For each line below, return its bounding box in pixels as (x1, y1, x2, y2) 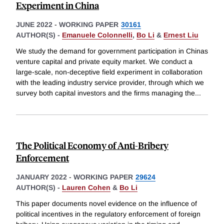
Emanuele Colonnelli (62, 31, 132, 39)
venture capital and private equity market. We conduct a (16, 57, 192, 66)
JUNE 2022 (16, 20, 52, 29)
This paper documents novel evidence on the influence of (16, 199, 197, 207)
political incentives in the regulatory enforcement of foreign (16, 209, 200, 218)
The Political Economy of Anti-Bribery (16, 139, 168, 152)
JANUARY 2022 (16, 173, 67, 181)
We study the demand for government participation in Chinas (16, 47, 208, 55)
